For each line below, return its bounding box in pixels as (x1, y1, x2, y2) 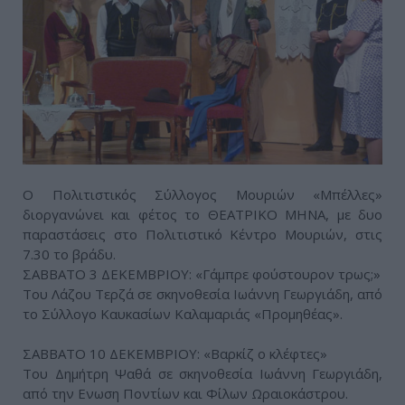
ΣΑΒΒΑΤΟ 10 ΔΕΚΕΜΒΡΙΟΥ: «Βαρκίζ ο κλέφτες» (23, 344, 327, 363)
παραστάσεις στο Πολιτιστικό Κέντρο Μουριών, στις (23, 224, 382, 243)
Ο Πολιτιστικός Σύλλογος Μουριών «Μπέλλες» (23, 184, 382, 203)
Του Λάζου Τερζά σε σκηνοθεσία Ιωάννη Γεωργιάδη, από (23, 284, 382, 303)
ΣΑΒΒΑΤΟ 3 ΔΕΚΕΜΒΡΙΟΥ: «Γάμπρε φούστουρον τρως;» (23, 264, 381, 283)
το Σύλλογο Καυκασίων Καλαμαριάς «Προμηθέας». (23, 304, 343, 323)
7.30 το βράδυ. (23, 244, 116, 263)
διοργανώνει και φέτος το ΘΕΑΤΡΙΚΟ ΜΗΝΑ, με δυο (23, 204, 382, 223)
